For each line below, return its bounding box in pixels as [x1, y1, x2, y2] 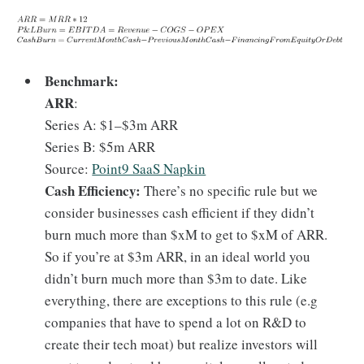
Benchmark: [45, 70, 119, 91]
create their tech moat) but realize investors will [45, 334, 318, 353]
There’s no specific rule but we [141, 180, 318, 200]
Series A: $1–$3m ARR [45, 115, 179, 134]
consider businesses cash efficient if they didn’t [45, 202, 315, 222]
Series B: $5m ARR [45, 136, 156, 156]
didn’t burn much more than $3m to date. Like [45, 268, 308, 288]
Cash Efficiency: [45, 180, 141, 201]
